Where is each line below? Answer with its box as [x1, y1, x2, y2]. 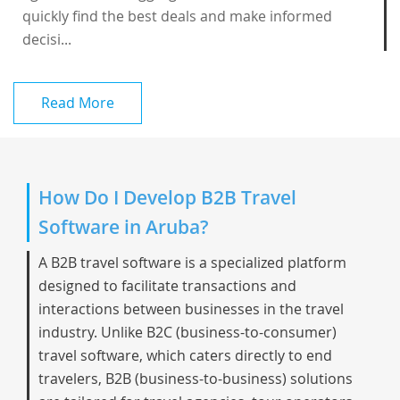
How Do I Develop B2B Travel [38, 185, 296, 210]
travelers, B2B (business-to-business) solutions [38, 369, 353, 388]
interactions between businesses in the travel [38, 299, 344, 319]
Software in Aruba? [38, 214, 209, 239]
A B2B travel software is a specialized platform [38, 253, 346, 272]
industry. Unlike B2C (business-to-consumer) [38, 322, 337, 342]
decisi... [22, 29, 71, 49]
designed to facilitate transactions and [38, 276, 296, 296]
